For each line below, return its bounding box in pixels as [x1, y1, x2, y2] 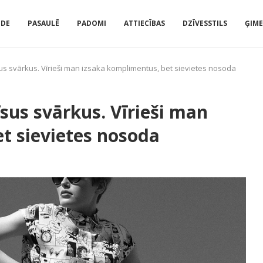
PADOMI [77, 18, 106, 28]
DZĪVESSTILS [183, 18, 227, 28]
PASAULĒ [28, 18, 59, 28]
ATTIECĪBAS [124, 18, 165, 28]
